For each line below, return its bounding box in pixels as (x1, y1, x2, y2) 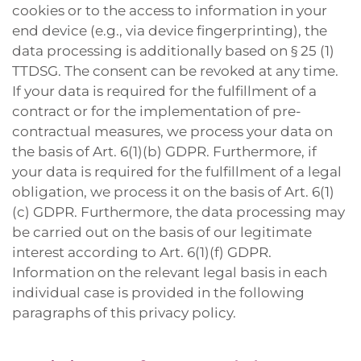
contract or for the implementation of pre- (12, 103, 301, 119)
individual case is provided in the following (12, 284, 305, 301)
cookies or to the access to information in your (12, 2, 327, 19)
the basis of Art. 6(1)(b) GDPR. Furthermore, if (12, 143, 317, 160)
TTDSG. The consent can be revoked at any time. (12, 63, 338, 79)
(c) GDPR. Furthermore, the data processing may (12, 204, 345, 220)
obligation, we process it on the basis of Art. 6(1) (12, 184, 334, 200)
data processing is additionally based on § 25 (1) (12, 43, 334, 59)
